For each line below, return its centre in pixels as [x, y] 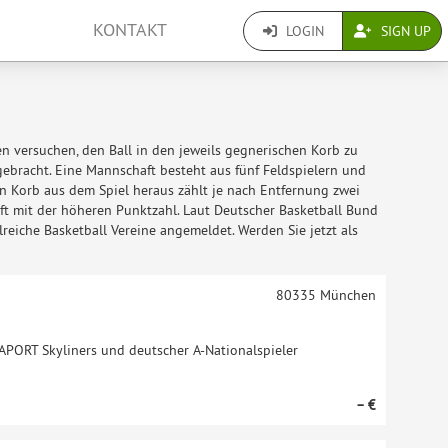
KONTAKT [130, 30]
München [345, 295]
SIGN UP [403, 30]
